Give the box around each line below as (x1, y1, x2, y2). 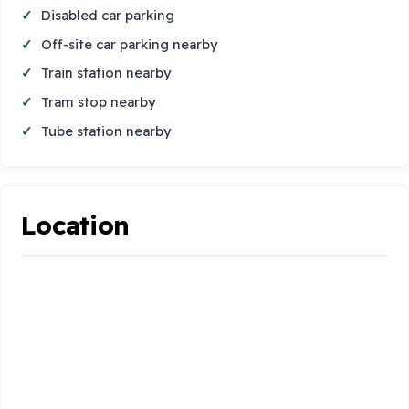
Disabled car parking (41, 6, 175, 25)
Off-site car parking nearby (41, 35, 219, 53)
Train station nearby (41, 64, 173, 82)
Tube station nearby (41, 121, 173, 140)
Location (21, 209, 131, 242)
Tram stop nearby (41, 92, 157, 110)
